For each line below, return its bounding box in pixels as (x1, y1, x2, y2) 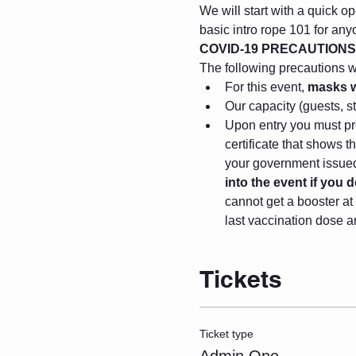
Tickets (199, 264, 282, 293)
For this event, (224, 79, 308, 94)
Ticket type (199, 327, 253, 340)
